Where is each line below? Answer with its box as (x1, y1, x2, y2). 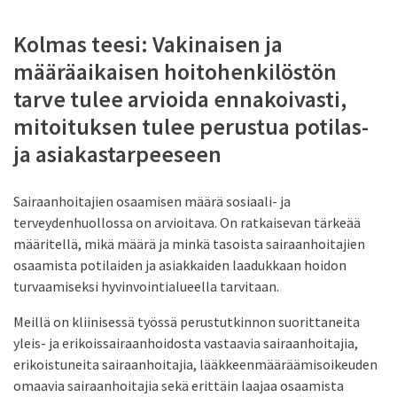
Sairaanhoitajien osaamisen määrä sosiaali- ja (13, 191, 291, 210)
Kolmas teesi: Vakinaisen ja (13, 28, 283, 58)
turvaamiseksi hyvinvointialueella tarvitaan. (13, 276, 279, 295)
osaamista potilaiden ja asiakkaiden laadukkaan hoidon (13, 255, 346, 274)
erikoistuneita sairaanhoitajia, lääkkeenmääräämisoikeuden (13, 354, 378, 373)
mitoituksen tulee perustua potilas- (13, 111, 369, 141)
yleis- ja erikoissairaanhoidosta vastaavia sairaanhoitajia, (13, 333, 358, 352)
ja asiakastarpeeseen (13, 138, 222, 168)
